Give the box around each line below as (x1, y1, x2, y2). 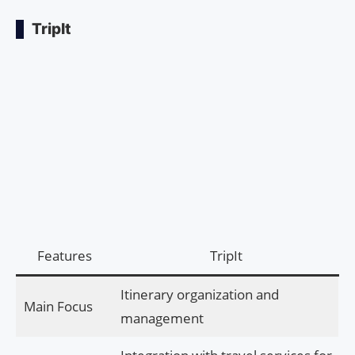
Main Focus (23, 296, 93, 315)
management (120, 308, 204, 327)
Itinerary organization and (120, 284, 279, 303)
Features (37, 246, 92, 265)
